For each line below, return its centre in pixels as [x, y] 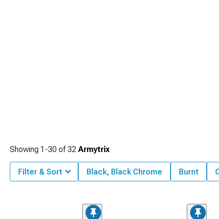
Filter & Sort [40, 172]
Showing [25, 149]
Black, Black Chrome [124, 172]
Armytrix [94, 149]
